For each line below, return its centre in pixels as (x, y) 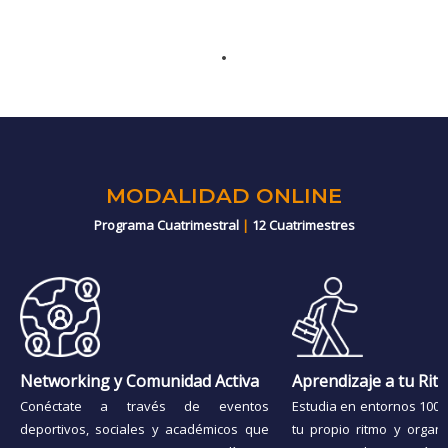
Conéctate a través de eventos (144, 405)
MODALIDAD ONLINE (224, 195)
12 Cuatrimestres (301, 224)
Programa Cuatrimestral (167, 224)
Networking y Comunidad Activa (139, 380)
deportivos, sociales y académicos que (144, 428)
